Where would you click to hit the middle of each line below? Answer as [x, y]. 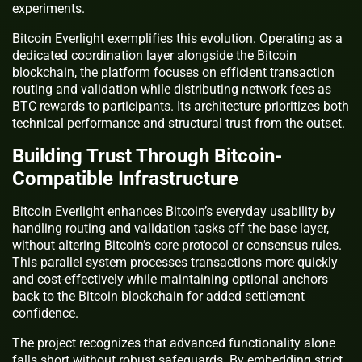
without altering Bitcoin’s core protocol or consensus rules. [177, 245]
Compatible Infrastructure [125, 178]
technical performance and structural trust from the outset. [179, 123]
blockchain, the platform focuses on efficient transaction [173, 72]
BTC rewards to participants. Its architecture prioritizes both [181, 106]
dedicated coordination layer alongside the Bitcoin [154, 55]
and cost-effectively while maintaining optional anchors [170, 279]
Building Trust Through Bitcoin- [147, 156]
